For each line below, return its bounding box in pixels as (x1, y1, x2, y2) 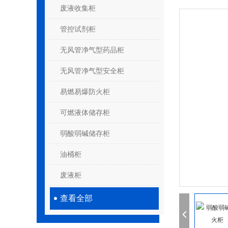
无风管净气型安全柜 (60, 67, 124, 75)
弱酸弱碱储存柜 (60, 129, 110, 137)
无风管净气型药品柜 (60, 46, 124, 54)
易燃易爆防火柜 (60, 88, 110, 96)
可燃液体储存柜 (60, 108, 110, 117)
